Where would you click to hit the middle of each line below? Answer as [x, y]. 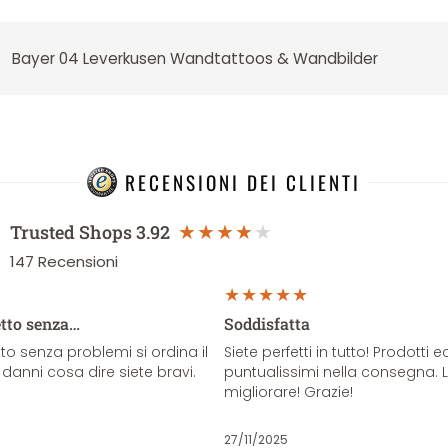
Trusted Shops [71, 232]
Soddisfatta [267, 323]
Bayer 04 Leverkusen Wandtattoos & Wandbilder [195, 58]
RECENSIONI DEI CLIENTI [243, 182]
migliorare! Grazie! [288, 392]
